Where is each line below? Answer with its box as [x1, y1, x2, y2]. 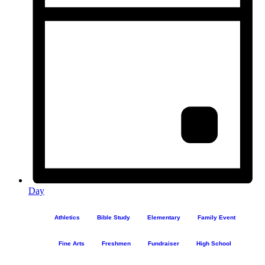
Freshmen [102, 240, 131, 247]
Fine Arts [59, 240, 85, 247]
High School [196, 240, 231, 247]
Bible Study [97, 214, 130, 221]
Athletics [54, 214, 80, 221]
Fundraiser [148, 240, 179, 247]
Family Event [198, 214, 235, 221]
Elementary [147, 214, 180, 221]
